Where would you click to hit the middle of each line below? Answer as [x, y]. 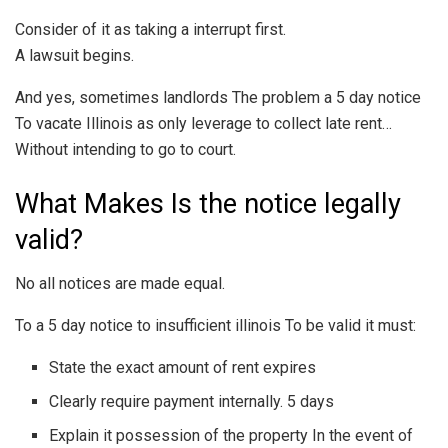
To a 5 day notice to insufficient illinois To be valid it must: [215, 326]
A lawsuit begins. [74, 56]
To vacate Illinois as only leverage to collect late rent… [203, 124]
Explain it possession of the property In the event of [231, 436]
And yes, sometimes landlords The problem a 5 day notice [218, 98]
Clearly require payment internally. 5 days [192, 402]
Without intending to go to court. [125, 150]
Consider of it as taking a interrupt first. [150, 30]
